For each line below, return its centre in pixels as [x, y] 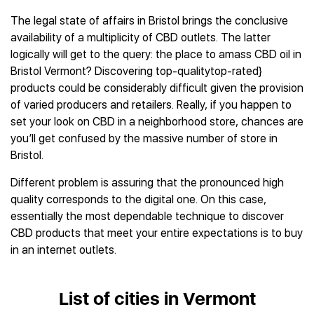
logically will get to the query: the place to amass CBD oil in [156, 54]
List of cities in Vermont [157, 298]
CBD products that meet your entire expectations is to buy [157, 233]
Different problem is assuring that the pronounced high [147, 183]
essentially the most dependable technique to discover [147, 216]
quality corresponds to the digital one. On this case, [138, 199]
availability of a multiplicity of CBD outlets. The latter [141, 37]
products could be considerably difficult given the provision [157, 88]
